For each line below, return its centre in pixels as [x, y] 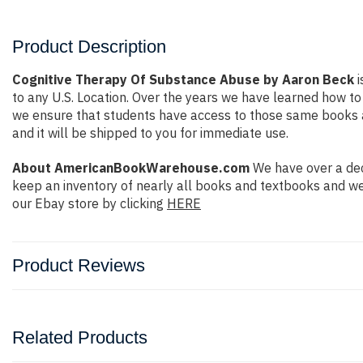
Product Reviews [79, 265]
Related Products [80, 337]
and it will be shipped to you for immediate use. [150, 133]
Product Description [89, 47]
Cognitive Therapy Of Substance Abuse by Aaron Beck [183, 79]
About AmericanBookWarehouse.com [131, 168]
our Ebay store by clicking [90, 203]
